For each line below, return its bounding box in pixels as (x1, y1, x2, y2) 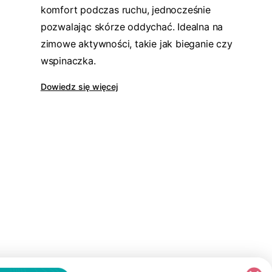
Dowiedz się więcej (40, 81, 118, 92)
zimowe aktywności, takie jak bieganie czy (40, 38, 233, 50)
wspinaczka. (40, 55, 96, 67)
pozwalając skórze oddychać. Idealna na (40, 21, 223, 33)
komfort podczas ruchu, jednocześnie (40, 4, 211, 16)
